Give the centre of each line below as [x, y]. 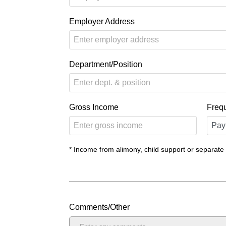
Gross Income [94, 107]
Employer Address [102, 21]
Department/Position [106, 65]
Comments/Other [99, 207]
